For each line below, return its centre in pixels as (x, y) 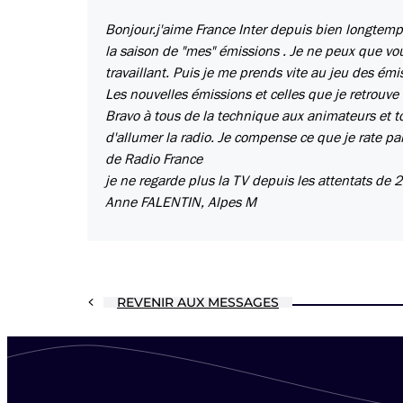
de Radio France (154, 160)
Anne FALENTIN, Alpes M (181, 203)
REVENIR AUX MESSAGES (198, 303)
